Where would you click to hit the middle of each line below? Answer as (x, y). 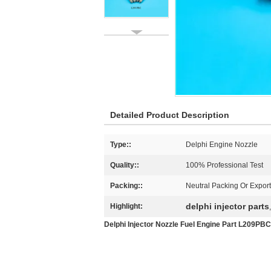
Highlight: (126, 206)
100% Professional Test (224, 165)
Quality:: (125, 165)
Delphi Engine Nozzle (222, 145)
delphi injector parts (227, 206)
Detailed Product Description (170, 115)
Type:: (121, 145)
